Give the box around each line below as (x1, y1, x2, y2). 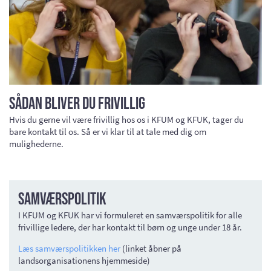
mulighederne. (9, 137, 65, 149)
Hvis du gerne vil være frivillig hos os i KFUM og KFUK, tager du (9, 113, 244, 125)
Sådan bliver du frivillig (9, 93, 145, 114)
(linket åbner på (120, 242, 181, 254)
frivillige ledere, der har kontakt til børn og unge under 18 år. (18, 221, 242, 233)
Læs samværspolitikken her (18, 242, 120, 254)
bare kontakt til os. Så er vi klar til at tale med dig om (9, 125, 206, 137)
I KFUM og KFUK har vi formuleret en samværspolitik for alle (18, 209, 242, 221)
